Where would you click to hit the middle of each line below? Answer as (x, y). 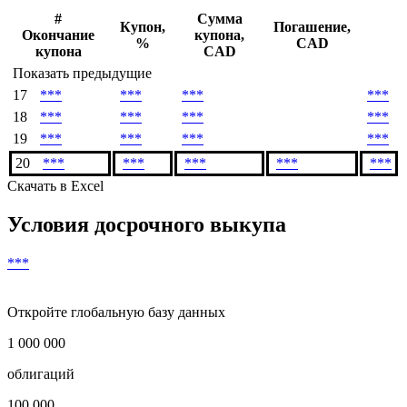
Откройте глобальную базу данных (116, 313)
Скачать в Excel (55, 186)
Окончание (58, 35)
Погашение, (312, 27)
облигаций (41, 374)
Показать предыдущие (82, 74)
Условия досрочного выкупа (147, 225)
